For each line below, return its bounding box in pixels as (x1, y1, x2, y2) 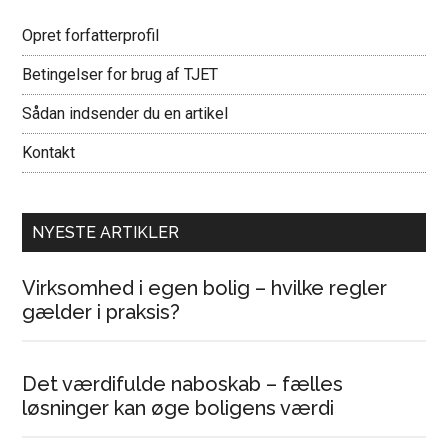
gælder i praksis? (22, 300, 181, 324)
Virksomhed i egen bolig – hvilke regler (22, 276, 388, 300)
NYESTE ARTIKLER (32, 223, 180, 242)
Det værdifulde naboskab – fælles (22, 372, 344, 396)
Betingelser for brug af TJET (22, 65, 219, 84)
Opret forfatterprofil (22, 26, 160, 45)
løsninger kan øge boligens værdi (22, 396, 335, 420)
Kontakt (22, 143, 76, 162)
